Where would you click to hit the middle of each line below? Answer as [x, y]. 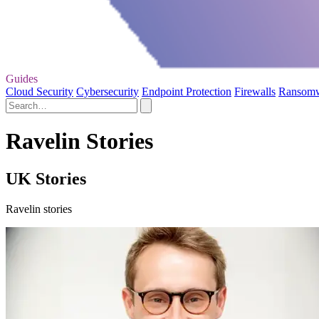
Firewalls [255, 91]
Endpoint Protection [187, 91]
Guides [22, 78]
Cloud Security [40, 91]
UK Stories [46, 179]
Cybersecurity [108, 91]
